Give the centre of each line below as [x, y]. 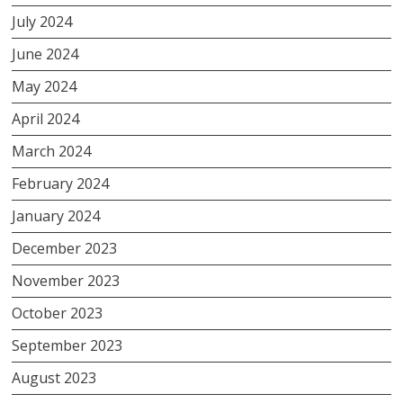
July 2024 [42, 21]
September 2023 [67, 345]
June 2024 [45, 54]
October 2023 [58, 313]
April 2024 [46, 118]
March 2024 [52, 151]
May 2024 [45, 86]
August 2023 [54, 377]
